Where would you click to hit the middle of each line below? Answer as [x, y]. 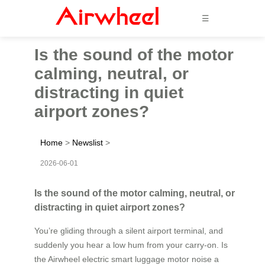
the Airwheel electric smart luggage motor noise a [127, 259]
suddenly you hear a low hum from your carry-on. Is [131, 245]
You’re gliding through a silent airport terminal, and [129, 230]
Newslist [88, 142]
